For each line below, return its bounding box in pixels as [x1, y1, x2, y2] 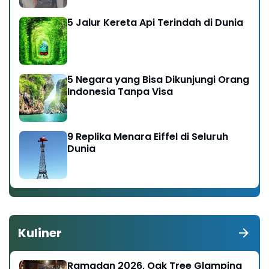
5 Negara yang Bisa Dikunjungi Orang [67, 72, 249, 86]
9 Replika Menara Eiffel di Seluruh [67, 129, 228, 144]
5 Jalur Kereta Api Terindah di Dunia [67, 15, 243, 29]
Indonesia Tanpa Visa [67, 84, 173, 98]
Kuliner [18, 224, 62, 241]
